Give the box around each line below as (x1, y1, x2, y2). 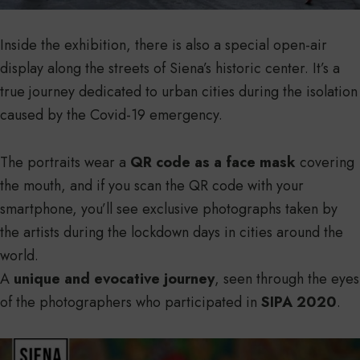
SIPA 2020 (261, 292, 337, 313)
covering (296, 152, 354, 174)
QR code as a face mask (130, 152, 296, 174)
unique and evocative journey (14, 268, 215, 290)
